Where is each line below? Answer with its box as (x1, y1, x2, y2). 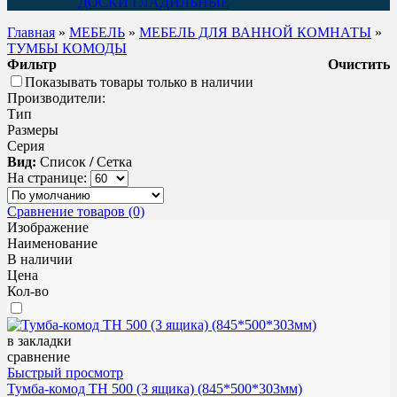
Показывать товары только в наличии (25, 74, 253, 90)
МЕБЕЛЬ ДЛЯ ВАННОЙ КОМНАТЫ (139, 24, 371, 40)
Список (36, 153, 90, 169)
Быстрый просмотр (7, 364, 123, 380)
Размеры (7, 121, 58, 137)
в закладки (7, 332, 72, 348)
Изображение (7, 219, 89, 235)
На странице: (7, 169, 90, 185)
